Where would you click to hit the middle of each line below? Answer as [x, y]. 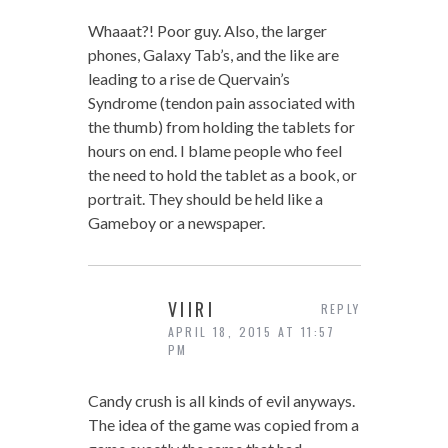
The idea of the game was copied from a [223, 424]
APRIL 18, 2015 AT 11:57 [251, 331]
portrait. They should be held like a [205, 198]
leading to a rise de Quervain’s [188, 78]
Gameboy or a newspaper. [176, 222]
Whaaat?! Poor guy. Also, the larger [207, 30]
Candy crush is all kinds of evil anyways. [221, 400]
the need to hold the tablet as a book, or [222, 174]
